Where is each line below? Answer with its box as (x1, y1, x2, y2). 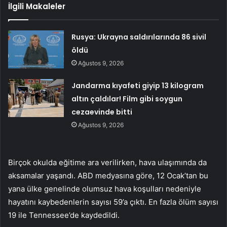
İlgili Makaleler (8, 1, 65, 12)
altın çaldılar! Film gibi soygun (71, 94, 183, 104)
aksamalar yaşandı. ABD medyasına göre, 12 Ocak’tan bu (8, 171, 208, 181)
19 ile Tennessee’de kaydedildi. (8, 210, 120, 220)
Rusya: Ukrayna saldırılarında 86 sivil (71, 32, 207, 43)
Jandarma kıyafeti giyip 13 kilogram (71, 81, 204, 91)
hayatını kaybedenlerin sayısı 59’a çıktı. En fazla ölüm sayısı (8, 197, 218, 207)
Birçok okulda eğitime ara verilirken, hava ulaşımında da (8, 158, 207, 168)
